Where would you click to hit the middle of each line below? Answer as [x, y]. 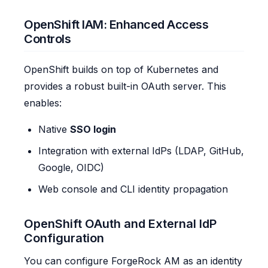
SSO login [93, 130]
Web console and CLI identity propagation [133, 189]
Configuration [64, 238]
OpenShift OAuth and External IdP [120, 224]
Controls [47, 39]
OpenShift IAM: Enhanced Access [116, 25]
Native [54, 130]
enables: [43, 103]
